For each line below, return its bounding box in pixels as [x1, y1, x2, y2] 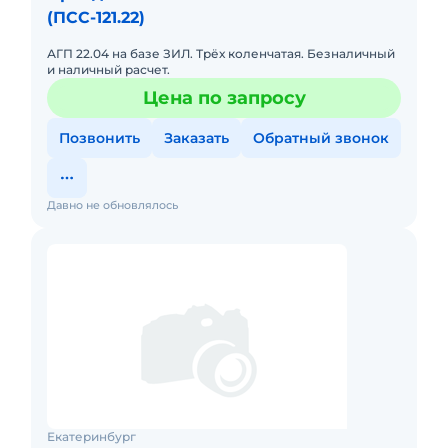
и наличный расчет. [47, 62, 170, 77]
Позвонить [59, 129, 140, 147]
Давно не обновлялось [47, 198, 178, 212]
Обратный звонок [253, 129, 389, 147]
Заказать [164, 129, 229, 147]
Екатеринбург [47, 429, 136, 444]
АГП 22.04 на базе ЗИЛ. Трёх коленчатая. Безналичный [47, 46, 395, 61]
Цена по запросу [142, 87, 306, 109]
